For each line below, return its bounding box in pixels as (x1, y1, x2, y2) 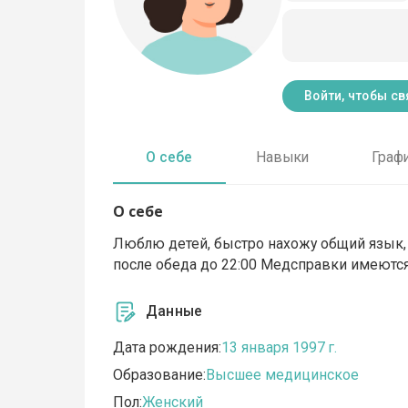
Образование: (113, 366, 207, 384)
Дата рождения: (113, 339, 222, 357)
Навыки (255, 148, 309, 167)
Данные (146, 302, 203, 321)
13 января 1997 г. (221, 339, 338, 357)
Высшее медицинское (206, 366, 360, 384)
